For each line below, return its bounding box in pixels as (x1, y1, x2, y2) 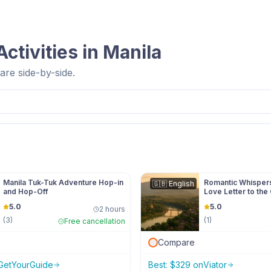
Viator (203, 260, 227, 270)
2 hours (99, 204, 125, 214)
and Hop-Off (3, 187, 48, 196)
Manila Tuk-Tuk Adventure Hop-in (3, 178, 124, 187)
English (169, 179, 194, 188)
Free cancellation (64, 217, 125, 226)
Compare (158, 237, 195, 247)
